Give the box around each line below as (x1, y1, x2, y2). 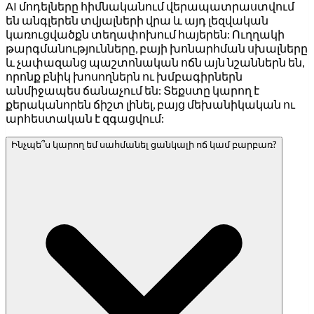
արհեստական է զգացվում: (6, 111, 164, 125)
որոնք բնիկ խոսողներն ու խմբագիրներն (6, 69, 243, 83)
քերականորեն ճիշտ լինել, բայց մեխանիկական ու (6, 97, 295, 111)
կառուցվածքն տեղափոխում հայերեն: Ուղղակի (6, 27, 285, 41)
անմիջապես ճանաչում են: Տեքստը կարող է (6, 83, 259, 97)
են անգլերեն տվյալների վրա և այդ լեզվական (6, 13, 268, 27)
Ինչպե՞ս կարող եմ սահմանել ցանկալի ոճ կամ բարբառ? (11, 138, 277, 150)
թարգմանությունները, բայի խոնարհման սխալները (6, 41, 308, 55)
